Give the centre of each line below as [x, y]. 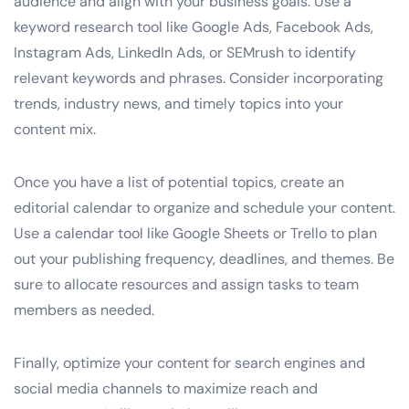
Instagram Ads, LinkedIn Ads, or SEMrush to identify [185, 52]
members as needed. [84, 309]
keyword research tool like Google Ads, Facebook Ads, [194, 26]
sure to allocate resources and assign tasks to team [186, 284]
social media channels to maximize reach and [166, 388]
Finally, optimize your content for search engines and [189, 362]
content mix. [55, 129]
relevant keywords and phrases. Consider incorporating [199, 78]
